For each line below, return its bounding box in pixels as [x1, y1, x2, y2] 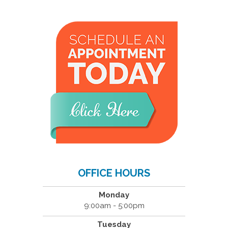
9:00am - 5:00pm [83, 201, 145, 210]
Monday [99, 190, 129, 199]
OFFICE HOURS [78, 166, 150, 179]
